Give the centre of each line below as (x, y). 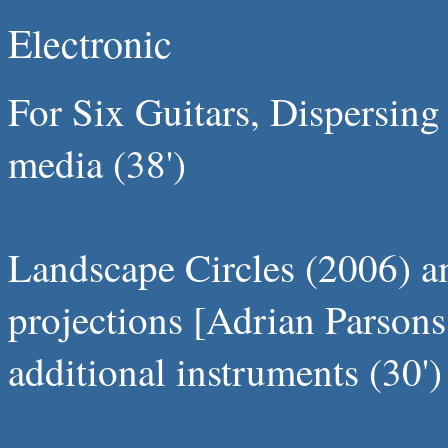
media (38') (97, 163)
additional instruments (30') (225, 371)
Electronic (90, 42)
